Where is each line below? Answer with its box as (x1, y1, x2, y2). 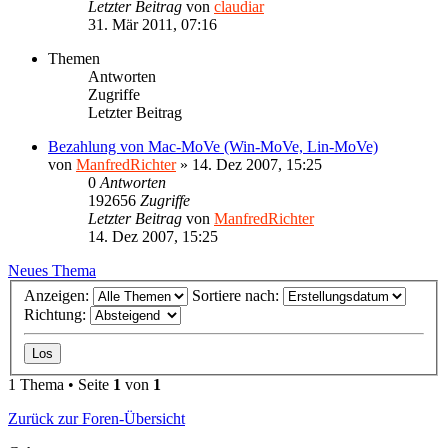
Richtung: (24, 306, 90, 324)
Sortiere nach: (192, 287, 283, 305)
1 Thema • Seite (8, 376, 113, 394)
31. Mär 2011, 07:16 (88, 15, 217, 33)
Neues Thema (8, 261, 96, 279)
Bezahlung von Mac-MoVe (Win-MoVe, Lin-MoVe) (48, 137, 378, 155)
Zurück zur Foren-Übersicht (8, 410, 185, 428)
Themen (48, 49, 100, 67)
